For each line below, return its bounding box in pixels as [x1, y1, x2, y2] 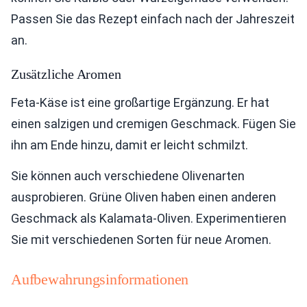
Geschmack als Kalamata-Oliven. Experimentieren [11, 211, 286, 225]
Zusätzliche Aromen [11, 66, 121, 82]
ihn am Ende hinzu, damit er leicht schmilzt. [11, 138, 248, 152]
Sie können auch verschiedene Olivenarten [11, 169, 245, 183]
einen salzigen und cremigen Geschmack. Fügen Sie [11, 116, 296, 131]
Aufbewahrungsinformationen [11, 271, 189, 288]
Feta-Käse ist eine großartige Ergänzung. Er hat [11, 95, 269, 110]
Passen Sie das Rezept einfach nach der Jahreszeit [11, 12, 295, 26]
